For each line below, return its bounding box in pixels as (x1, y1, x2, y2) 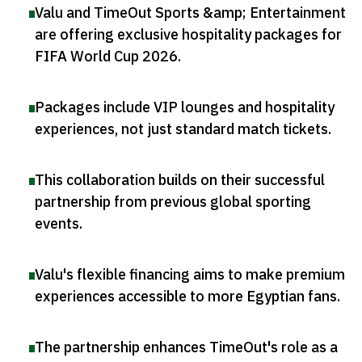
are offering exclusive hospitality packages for (35, 23, 342, 46)
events (35, 213, 79, 235)
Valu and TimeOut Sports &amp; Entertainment (35, 2, 346, 24)
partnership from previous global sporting (35, 191, 311, 213)
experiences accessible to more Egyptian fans (35, 285, 337, 308)
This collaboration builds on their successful (35, 169, 325, 192)
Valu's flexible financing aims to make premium (35, 263, 345, 286)
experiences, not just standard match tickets (35, 118, 328, 141)
